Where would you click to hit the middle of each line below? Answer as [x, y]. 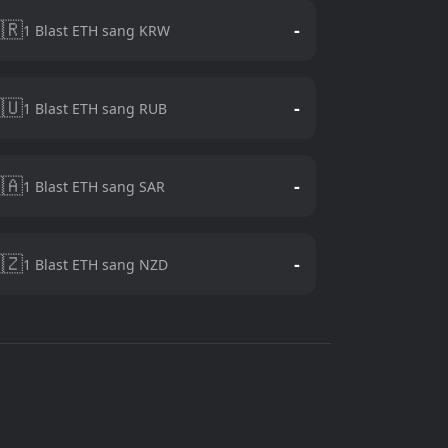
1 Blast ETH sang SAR [93, 186]
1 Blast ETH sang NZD [95, 264]
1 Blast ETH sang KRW [96, 30]
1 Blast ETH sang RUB [94, 108]
